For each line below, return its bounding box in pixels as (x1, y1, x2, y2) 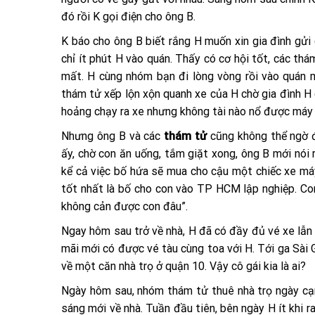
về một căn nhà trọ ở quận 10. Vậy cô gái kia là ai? (61, 259, 306, 273)
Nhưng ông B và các (61, 129, 161, 143)
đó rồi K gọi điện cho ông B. (61, 10, 195, 23)
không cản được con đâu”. (61, 200, 188, 213)
